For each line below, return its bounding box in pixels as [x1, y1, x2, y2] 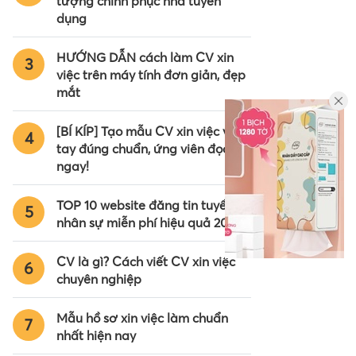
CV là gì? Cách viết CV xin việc [56, 253, 235, 270]
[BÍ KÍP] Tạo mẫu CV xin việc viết [56, 123, 244, 140]
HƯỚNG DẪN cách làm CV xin [56, 49, 234, 66]
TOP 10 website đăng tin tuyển [56, 197, 234, 214]
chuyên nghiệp [56, 271, 141, 288]
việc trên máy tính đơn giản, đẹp [56, 67, 246, 83]
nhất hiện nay [56, 327, 136, 344]
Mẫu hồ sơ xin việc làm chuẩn [56, 310, 228, 327]
